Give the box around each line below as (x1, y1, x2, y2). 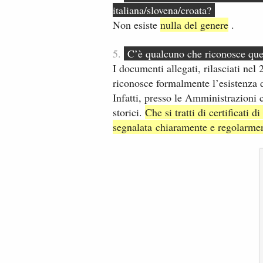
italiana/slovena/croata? (113, 3, 215, 18)
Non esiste (113, 18, 160, 32)
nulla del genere (160, 18, 228, 32)
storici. (113, 104, 145, 119)
